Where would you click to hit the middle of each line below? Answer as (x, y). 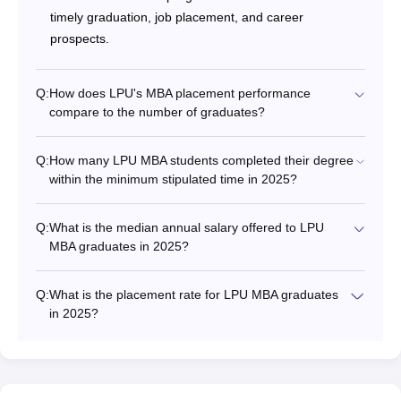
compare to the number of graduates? (157, 112)
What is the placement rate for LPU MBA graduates (194, 295)
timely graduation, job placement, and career (177, 17)
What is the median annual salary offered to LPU (187, 228)
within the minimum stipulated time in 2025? (173, 179)
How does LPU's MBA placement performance (180, 94)
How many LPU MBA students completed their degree (201, 161)
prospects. (80, 39)
